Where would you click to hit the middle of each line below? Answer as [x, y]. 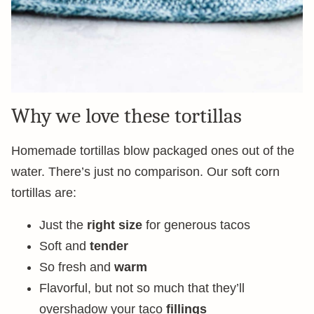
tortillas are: [44, 193]
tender [109, 246]
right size [115, 225]
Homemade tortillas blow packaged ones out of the [153, 151]
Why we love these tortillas [127, 116]
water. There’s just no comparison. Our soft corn [145, 172]
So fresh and [77, 267]
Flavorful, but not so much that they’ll [142, 288]
